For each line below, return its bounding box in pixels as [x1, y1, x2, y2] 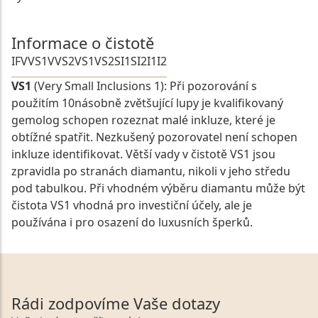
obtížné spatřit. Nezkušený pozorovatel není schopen [11, 129, 297, 146]
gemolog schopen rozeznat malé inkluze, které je [11, 112, 275, 128]
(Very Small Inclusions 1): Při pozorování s [31, 78, 257, 94]
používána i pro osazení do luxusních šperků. [11, 214, 253, 231]
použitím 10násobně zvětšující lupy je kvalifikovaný [11, 95, 283, 111]
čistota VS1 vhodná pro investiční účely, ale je [11, 197, 252, 214]
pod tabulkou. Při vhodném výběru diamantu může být [11, 180, 305, 197]
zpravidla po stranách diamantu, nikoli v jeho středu [11, 163, 290, 180]
